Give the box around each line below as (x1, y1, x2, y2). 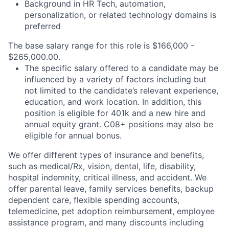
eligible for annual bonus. (25, 130, 122, 141)
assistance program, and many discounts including (8, 217, 204, 227)
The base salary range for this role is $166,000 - (8, 40, 194, 51)
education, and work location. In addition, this (25, 97, 201, 107)
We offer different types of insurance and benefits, (8, 150, 204, 160)
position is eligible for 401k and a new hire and (25, 108, 205, 118)
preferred (25, 21, 61, 31)
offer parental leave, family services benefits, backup (8, 184, 214, 194)
